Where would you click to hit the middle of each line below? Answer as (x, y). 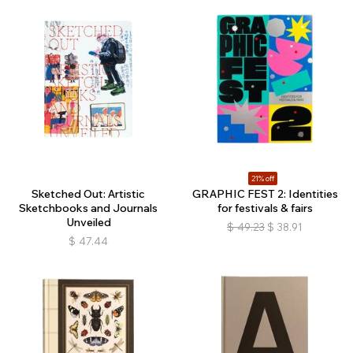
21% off (263, 179)
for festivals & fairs (265, 208)
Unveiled (88, 223)
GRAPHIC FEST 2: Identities (265, 194)
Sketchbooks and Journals (88, 208)
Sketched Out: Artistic (88, 194)
